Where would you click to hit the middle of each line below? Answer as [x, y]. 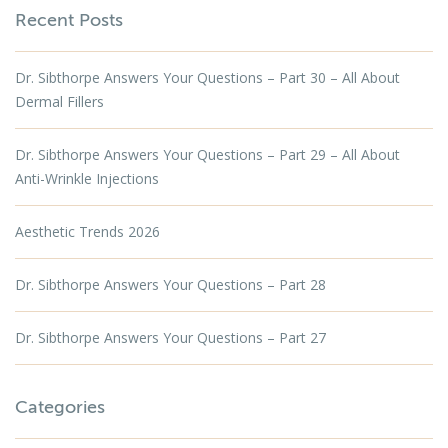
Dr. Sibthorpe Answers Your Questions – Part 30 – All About [207, 77]
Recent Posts [69, 20]
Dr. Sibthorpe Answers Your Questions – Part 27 [170, 337]
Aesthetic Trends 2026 [87, 231]
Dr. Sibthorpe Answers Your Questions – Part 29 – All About [207, 154]
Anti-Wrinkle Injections [87, 178]
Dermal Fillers [59, 101]
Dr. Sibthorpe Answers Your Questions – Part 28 [170, 284]
